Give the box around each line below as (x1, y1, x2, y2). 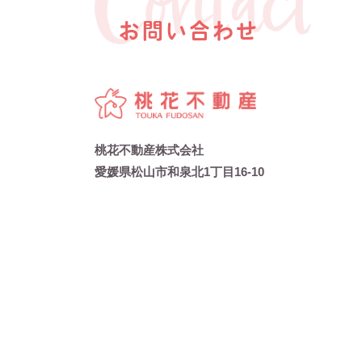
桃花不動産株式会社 (95, 142, 204, 157)
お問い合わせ (119, 20, 259, 42)
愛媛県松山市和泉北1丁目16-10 (95, 164, 264, 179)
